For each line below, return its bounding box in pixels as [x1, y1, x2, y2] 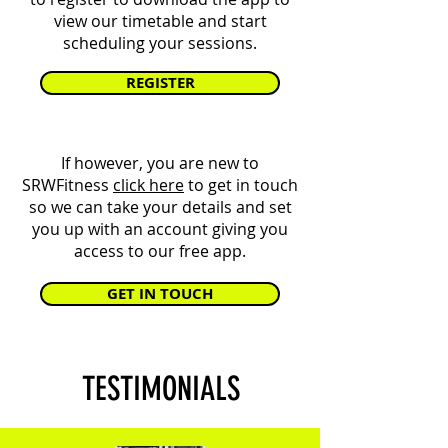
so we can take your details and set [28, 196, 292, 218]
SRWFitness [22, 174, 113, 196]
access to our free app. [74, 240, 246, 262]
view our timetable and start [53, 10, 267, 32]
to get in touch [184, 174, 298, 196]
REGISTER [125, 72, 195, 93]
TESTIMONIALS [81, 369, 240, 408]
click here [113, 174, 184, 196]
